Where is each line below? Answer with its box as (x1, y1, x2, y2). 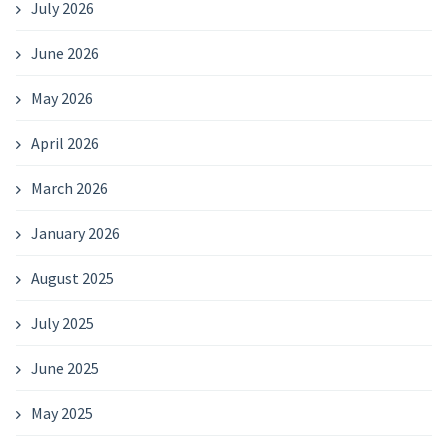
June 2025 (30, 357, 99, 378)
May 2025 (30, 402, 93, 423)
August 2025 (30, 267, 114, 288)
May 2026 (30, 87, 93, 108)
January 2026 (30, 222, 120, 243)
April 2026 (30, 132, 99, 153)
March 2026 (30, 177, 108, 198)
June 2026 (30, 42, 99, 63)
